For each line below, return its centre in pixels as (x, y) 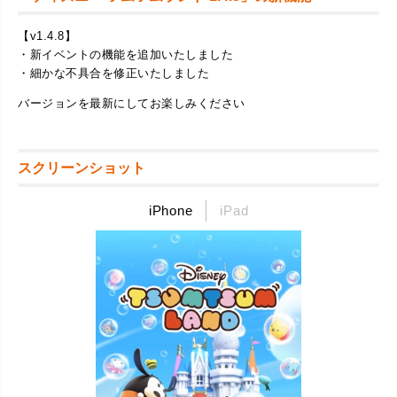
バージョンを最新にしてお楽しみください (132, 103)
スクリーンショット (82, 167)
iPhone (171, 210)
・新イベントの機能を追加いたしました (125, 54)
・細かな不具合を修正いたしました (113, 73)
